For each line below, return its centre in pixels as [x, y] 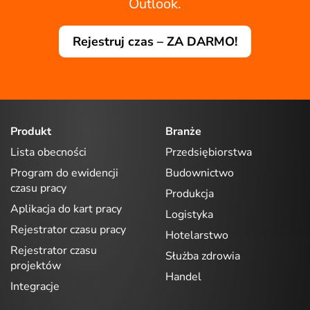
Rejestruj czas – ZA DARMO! [155, 42]
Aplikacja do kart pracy [66, 209]
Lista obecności [48, 152]
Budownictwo [200, 173]
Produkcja [190, 193]
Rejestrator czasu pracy [68, 229]
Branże [183, 132]
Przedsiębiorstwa [209, 152]
